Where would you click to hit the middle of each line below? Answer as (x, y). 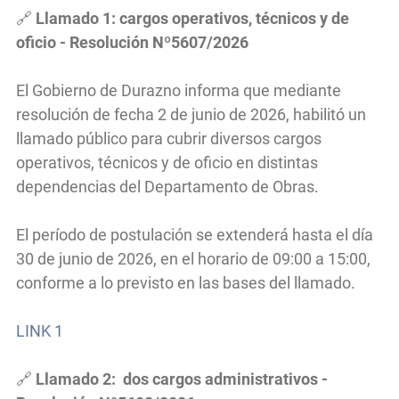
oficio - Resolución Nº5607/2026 (134, 43)
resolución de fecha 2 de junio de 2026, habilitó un (191, 115)
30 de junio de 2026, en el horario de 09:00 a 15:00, (193, 259)
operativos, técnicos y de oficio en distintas (167, 163)
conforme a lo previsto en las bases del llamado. (186, 283)
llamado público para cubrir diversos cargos (169, 139)
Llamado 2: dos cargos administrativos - (180, 379)
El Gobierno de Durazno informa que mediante (179, 91)
